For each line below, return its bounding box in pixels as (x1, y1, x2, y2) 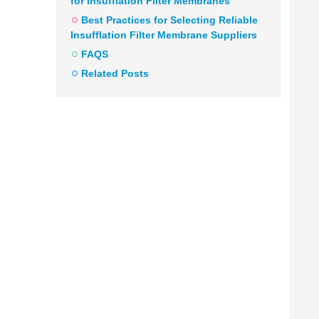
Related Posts (81, 68, 149, 79)
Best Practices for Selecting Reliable (81, 14, 258, 26)
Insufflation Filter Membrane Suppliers (70, 29, 257, 41)
